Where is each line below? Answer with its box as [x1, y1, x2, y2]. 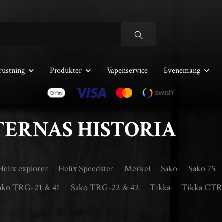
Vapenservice [107, 65, 148, 76]
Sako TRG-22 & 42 [70, 181, 139, 193]
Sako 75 [188, 163, 216, 174]
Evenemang [164, 65, 200, 76]
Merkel [124, 163, 150, 174]
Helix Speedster [58, 163, 114, 174]
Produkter [50, 65, 82, 76]
